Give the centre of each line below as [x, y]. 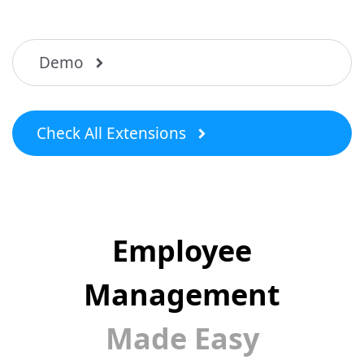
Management [182, 295]
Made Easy [182, 338]
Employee [182, 251]
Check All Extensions [111, 133]
